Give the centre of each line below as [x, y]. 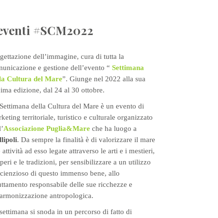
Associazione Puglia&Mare [47, 128]
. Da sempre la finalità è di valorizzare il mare [86, 140]
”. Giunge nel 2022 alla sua [104, 79]
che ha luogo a [114, 128]
